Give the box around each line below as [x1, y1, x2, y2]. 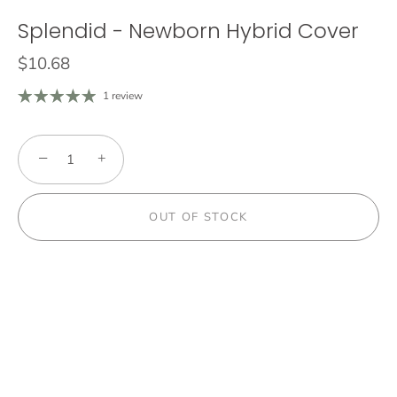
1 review [102, 89, 143, 103]
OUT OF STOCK [148, 209, 249, 225]
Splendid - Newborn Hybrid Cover [18, 16, 359, 45]
